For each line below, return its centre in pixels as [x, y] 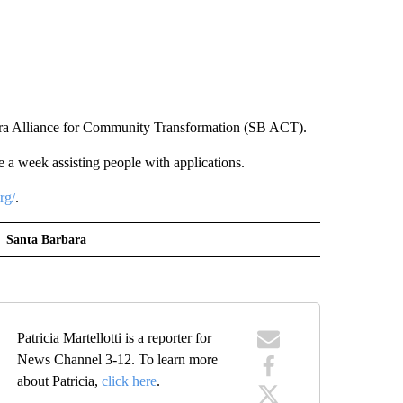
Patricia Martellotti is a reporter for [115, 337]
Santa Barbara [46, 239]
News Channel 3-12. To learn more [118, 359]
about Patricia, [60, 381]
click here [130, 381]
